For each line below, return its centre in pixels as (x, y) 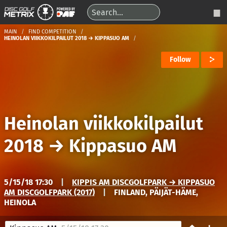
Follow (180, 60)
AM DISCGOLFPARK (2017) (49, 192)
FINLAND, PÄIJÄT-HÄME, (156, 192)
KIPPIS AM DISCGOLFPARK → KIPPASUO (143, 182)
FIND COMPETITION (52, 32)
